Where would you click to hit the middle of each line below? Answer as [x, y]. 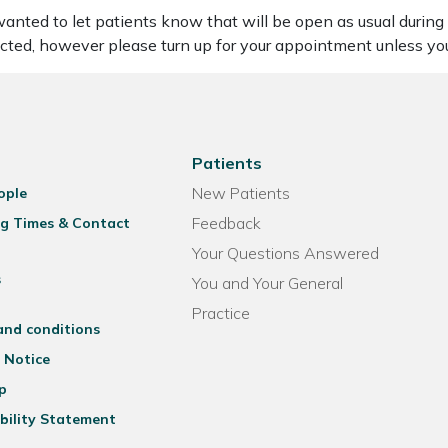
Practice [221, 313]
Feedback [227, 223]
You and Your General [268, 283]
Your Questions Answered [286, 253]
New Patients [241, 193]
